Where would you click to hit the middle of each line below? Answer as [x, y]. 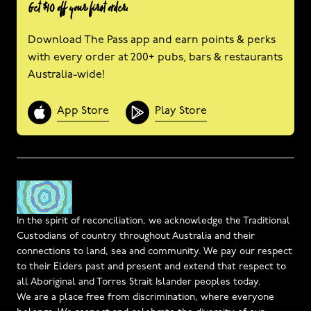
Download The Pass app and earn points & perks [152, 40]
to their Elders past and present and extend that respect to [151, 267]
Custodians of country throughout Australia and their [136, 236]
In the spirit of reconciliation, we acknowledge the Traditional [153, 221]
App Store [83, 111]
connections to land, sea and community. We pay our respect [154, 251]
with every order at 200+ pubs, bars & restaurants [155, 57]
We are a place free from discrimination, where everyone [145, 297]
